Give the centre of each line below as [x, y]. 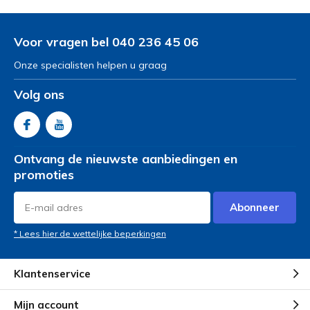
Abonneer [255, 207]
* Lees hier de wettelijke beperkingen [90, 233]
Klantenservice [52, 274]
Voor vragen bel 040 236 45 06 [106, 42]
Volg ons [39, 94]
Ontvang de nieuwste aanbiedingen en [126, 158]
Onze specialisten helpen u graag [90, 65]
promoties [44, 174]
